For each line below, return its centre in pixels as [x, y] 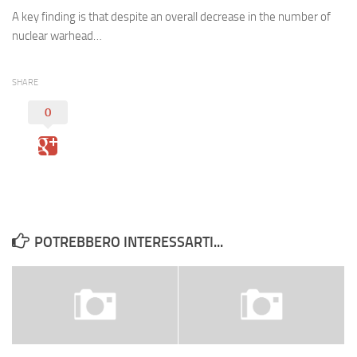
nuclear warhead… [57, 36]
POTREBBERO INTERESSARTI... [129, 243]
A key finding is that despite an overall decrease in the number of [171, 17]
